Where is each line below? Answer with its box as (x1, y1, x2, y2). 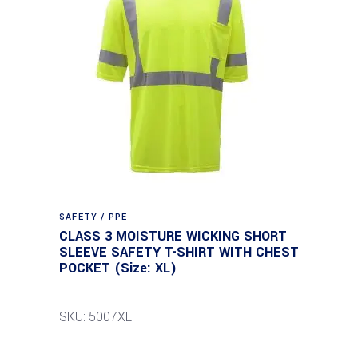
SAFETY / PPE (59, 211, 128, 223)
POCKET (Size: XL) (59, 259, 177, 277)
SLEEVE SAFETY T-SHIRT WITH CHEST (59, 243, 299, 261)
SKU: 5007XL (59, 308, 132, 326)
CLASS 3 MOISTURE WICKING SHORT (59, 227, 287, 245)
